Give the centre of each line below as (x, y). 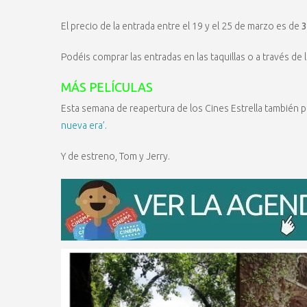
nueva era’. (84, 125)
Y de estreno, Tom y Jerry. (115, 156)
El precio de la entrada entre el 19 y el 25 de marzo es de (180, 26)
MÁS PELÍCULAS (107, 87)
